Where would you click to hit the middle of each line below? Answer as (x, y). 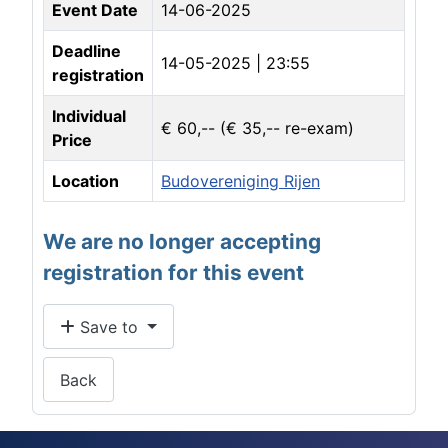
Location (85, 181)
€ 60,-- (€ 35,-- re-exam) (257, 128)
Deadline (86, 51)
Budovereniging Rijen (240, 181)
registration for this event (173, 273)
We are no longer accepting (182, 242)
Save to (109, 326)
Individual (89, 116)
